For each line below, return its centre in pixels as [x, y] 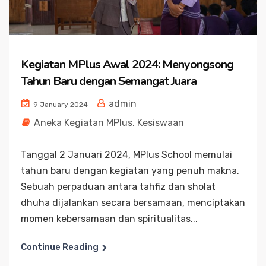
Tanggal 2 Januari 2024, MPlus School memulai [126, 155]
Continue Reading [60, 247]
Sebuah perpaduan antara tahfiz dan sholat [118, 187]
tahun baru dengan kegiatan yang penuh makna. [130, 171]
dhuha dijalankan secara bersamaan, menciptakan [133, 203]
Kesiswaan [161, 123]
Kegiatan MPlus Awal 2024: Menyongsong [127, 64]
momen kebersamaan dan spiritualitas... [109, 219]
